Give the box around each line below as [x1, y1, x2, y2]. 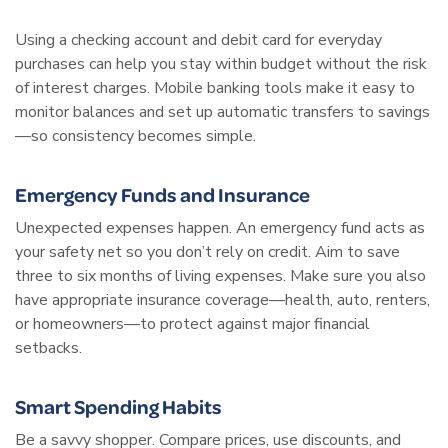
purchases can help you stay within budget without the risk [15, 52, 427, 75]
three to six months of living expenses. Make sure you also [15, 264, 426, 287]
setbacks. [15, 336, 82, 359]
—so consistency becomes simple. [15, 124, 256, 147]
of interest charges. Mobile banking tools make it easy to [15, 76, 415, 99]
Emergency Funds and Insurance [15, 180, 310, 207]
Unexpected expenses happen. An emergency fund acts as [15, 216, 425, 239]
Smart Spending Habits [15, 392, 222, 419]
